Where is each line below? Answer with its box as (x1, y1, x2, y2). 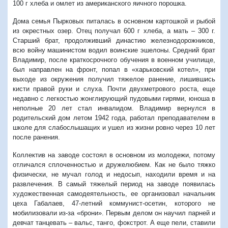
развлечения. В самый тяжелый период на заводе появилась (13, 180, 215, 188)
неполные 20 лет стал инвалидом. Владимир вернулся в (13, 104, 215, 112)
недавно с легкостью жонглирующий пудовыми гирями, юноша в (13, 95, 215, 103)
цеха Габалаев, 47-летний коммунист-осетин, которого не (13, 199, 215, 208)
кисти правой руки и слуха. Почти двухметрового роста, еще (13, 85, 215, 93)
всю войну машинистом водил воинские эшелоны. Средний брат (13, 46, 215, 54)
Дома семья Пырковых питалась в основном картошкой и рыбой (13, 17, 215, 25)
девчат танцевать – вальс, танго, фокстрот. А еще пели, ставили (13, 219, 215, 227)
